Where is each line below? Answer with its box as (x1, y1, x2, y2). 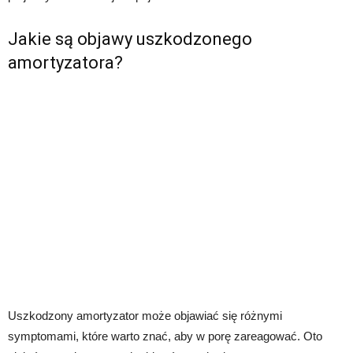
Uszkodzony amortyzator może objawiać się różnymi (8, 309, 282, 322)
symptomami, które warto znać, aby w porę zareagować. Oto (8, 329, 322, 343)
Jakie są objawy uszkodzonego (8, 29, 252, 49)
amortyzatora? (8, 53, 123, 72)
